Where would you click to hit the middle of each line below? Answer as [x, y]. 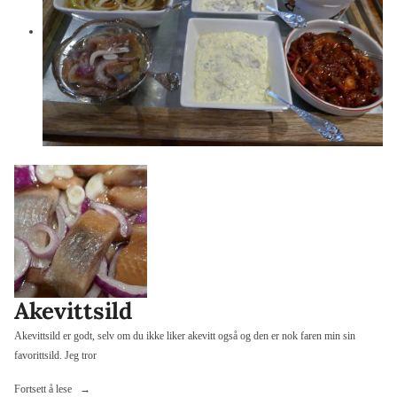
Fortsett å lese [44, 389]
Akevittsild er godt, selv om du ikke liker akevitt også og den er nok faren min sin [185, 335]
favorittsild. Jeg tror [55, 355]
